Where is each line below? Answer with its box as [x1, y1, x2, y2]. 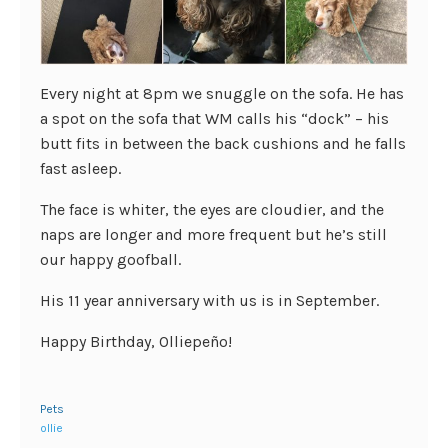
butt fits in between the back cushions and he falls [40, 134, 406, 154]
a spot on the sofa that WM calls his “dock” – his [40, 109, 389, 129]
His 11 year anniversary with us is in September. [40, 291, 379, 311]
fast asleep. [40, 159, 121, 179]
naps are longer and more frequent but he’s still [40, 225, 387, 245]
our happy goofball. [40, 250, 181, 270]
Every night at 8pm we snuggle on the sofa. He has [40, 84, 404, 104]
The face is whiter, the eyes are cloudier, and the [40, 200, 384, 220]
